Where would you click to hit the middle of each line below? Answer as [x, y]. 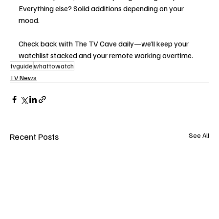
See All [199, 135]
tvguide [22, 66]
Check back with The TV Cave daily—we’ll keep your [104, 44]
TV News [23, 78]
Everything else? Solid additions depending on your [102, 9]
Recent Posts [34, 137]
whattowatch [54, 66]
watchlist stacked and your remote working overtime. [106, 55]
